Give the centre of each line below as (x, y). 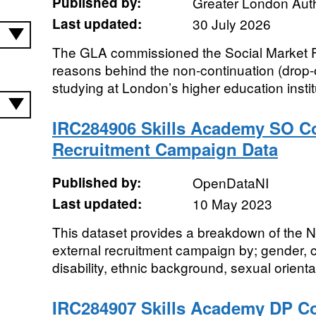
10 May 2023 (232, 203)
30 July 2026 (231, 24)
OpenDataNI (230, 182)
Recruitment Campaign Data (165, 149)
